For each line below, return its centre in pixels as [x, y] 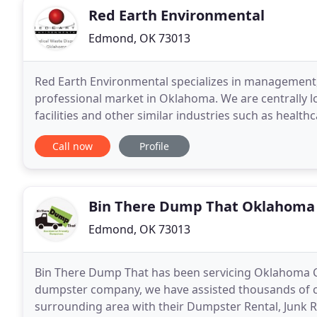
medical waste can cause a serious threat [145, 132]
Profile [154, 146]
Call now [73, 146]
